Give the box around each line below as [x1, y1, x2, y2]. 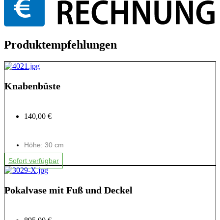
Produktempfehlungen [4, 38, 117, 52]
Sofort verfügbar [8, 157, 59, 165]
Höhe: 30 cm [24, 141, 64, 149]
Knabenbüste [4, 81, 60, 92]
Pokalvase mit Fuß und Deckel [4, 185, 133, 196]
